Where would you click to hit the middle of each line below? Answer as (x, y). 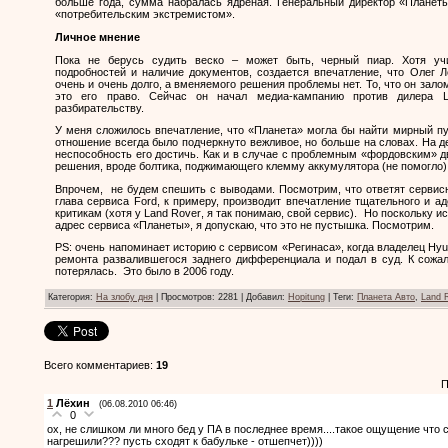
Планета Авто (386, 296)
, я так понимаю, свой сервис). (281, 212)
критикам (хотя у (100, 212)
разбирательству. (99, 107)
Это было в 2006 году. (178, 271)
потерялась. (87, 271)
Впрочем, (81, 188)
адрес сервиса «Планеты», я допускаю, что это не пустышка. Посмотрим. (244, 224)
